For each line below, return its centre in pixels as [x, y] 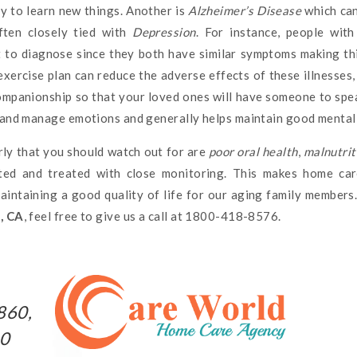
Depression [164, 32]
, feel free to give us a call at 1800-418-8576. [152, 216]
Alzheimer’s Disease [245, 11]
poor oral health [253, 152]
